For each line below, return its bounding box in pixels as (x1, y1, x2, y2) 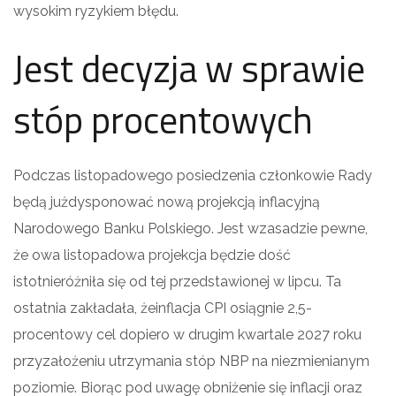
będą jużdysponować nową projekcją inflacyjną (13, 193, 320, 210)
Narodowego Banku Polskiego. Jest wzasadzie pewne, (13, 219, 368, 237)
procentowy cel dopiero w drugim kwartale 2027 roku (13, 325, 362, 343)
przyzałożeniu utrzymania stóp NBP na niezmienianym (13, 352, 369, 369)
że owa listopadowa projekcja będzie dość (13, 246, 291, 263)
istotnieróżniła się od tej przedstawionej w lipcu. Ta (13, 272, 341, 290)
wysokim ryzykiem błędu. (13, 2, 179, 19)
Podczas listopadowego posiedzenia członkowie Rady (13, 166, 372, 184)
